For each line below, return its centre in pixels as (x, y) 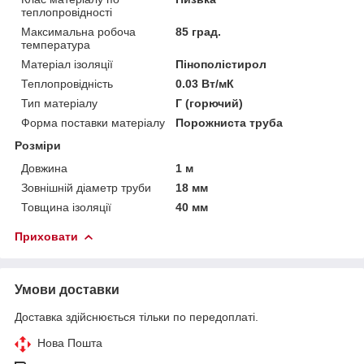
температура (56, 44)
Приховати (46, 236)
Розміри (38, 145)
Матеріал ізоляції (67, 64)
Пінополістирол (221, 64)
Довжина (44, 168)
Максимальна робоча (78, 31)
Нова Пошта (70, 342)
